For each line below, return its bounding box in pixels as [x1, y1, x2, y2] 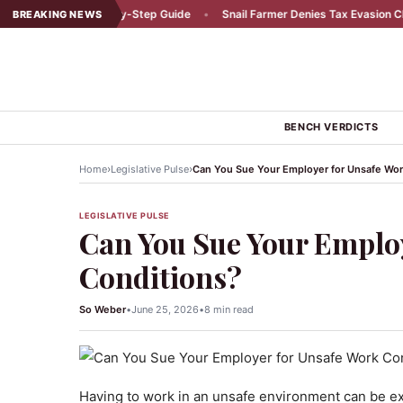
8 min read [204, 303, 254, 316]
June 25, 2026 [131, 303, 199, 316]
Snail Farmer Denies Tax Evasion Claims [175, 7, 383, 21]
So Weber [79, 303, 126, 316]
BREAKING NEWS [13, 7, 103, 21]
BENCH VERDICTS [283, 121, 379, 133]
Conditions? [79, 257, 242, 296]
